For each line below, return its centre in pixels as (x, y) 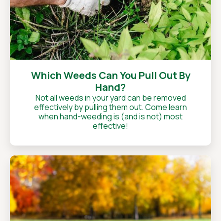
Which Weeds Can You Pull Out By (110, 75)
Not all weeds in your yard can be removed (110, 98)
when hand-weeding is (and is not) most (110, 116)
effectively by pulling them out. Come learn (110, 107)
